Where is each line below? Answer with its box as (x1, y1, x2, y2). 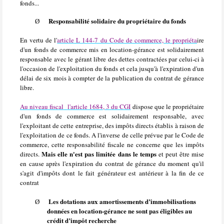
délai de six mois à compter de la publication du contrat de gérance (20, 73, 204, 82)
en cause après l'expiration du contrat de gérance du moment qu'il (20, 158, 204, 168)
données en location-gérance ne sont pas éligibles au (47, 205, 192, 215)
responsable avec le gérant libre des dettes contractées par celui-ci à (20, 54, 204, 63)
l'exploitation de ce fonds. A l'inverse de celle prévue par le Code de (20, 130, 204, 139)
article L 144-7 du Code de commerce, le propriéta (57, 35, 197, 44)
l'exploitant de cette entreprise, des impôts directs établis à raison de (20, 120, 204, 130)
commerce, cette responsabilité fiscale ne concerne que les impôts (20, 139, 204, 149)
